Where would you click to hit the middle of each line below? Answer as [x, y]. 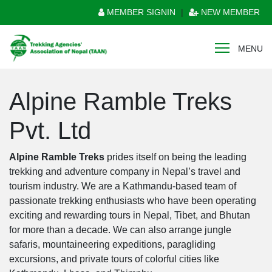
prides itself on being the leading [177, 157]
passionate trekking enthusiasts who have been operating [133, 201]
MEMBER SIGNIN [140, 12]
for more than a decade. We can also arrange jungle [120, 230]
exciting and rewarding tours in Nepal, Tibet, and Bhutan [130, 215]
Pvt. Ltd [50, 131]
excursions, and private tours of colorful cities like [114, 259]
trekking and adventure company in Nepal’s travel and [125, 172]
